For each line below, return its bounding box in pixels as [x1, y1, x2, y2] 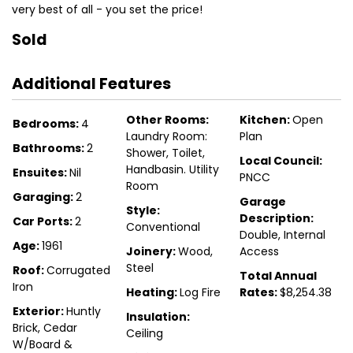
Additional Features [12, 72, 171, 95]
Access [240, 243, 279, 260]
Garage [240, 194, 286, 210]
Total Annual [240, 268, 317, 284]
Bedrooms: [13, 116, 81, 132]
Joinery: [126, 243, 178, 260]
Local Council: [240, 153, 322, 169]
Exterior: [13, 303, 66, 320]
